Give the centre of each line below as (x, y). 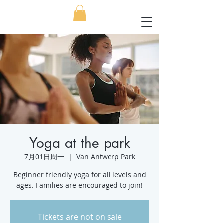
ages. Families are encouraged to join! (80, 185)
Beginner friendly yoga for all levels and (80, 175)
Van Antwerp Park (106, 157)
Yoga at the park (80, 143)
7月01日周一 (44, 157)
